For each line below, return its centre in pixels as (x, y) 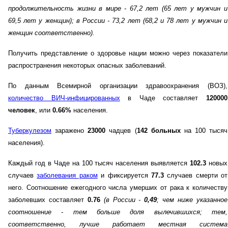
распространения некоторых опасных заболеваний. (87, 66)
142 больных (159, 131)
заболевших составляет (48, 200)
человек (22, 110)
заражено (70, 131)
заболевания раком (67, 176)
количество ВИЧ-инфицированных (64, 98)
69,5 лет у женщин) (40, 21)
